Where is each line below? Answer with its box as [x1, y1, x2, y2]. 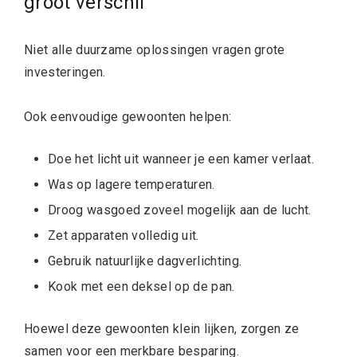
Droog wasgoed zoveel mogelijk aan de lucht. [48, 202, 312, 218]
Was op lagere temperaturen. [48, 176, 215, 192]
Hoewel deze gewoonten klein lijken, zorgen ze [24, 320, 300, 336]
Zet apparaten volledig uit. [48, 227, 199, 243]
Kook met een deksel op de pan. [48, 278, 235, 294]
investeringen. [24, 64, 106, 80]
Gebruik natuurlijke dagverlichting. [48, 253, 242, 269]
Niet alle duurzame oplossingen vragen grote [24, 41, 285, 57]
